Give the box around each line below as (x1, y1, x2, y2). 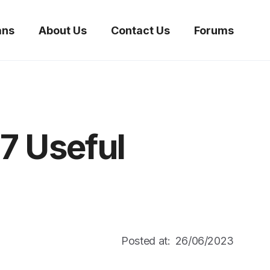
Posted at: (121, 234, 171, 247)
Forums (194, 24, 234, 37)
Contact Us (111, 24, 170, 37)
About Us (39, 24, 87, 37)
